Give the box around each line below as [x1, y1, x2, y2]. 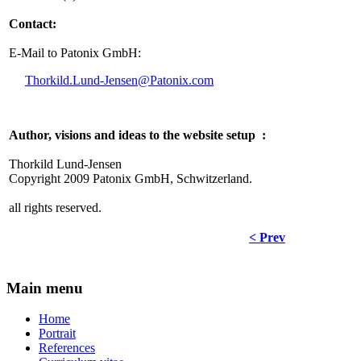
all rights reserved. [9, 201, 102, 214]
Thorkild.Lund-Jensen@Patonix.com [25, 73, 214, 87]
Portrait [39, 326, 76, 341]
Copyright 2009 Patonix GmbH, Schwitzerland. [9, 172, 252, 185]
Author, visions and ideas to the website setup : [9, 128, 266, 142]
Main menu [6, 279, 83, 297]
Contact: [9, 17, 56, 31]
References [39, 341, 95, 355]
